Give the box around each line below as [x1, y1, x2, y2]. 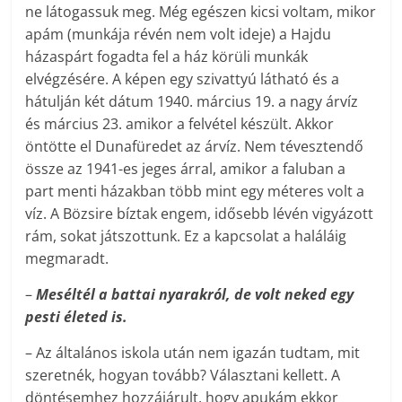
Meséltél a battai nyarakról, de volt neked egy [36, 284, 354, 305]
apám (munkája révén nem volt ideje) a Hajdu [25, 24, 332, 45]
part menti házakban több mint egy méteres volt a [25, 181, 365, 202]
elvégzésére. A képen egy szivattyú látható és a [25, 69, 340, 90]
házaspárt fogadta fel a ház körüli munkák [25, 47, 309, 67]
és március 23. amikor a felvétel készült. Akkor [25, 114, 335, 135]
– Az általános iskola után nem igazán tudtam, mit [25, 343, 361, 363]
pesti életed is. [25, 307, 128, 328]
